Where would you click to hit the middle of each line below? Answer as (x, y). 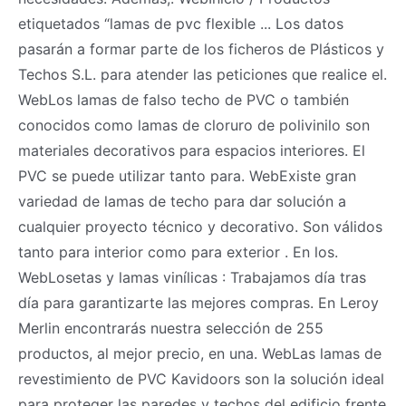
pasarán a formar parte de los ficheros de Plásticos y (201, 48)
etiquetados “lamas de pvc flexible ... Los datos (181, 23)
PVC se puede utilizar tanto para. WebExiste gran (187, 175)
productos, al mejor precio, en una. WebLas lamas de (200, 353)
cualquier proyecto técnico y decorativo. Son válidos (200, 226)
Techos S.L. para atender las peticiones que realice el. (203, 74)
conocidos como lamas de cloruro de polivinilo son (194, 125)
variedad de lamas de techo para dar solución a (182, 201)
